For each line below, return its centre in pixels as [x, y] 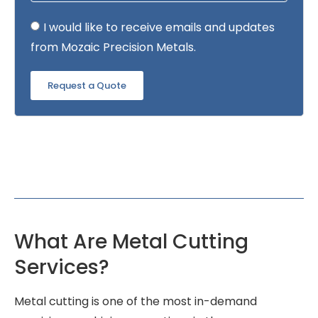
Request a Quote [87, 86]
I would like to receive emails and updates [159, 27]
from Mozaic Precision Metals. [113, 47]
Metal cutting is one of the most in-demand [136, 302]
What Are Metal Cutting [131, 242]
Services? [62, 268]
